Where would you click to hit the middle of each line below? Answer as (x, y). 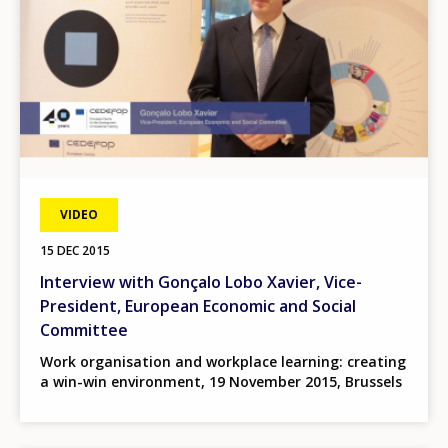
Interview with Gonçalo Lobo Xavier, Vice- (201, 282)
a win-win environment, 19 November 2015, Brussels (221, 382)
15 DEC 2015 (75, 251)
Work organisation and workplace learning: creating (223, 362)
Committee (84, 330)
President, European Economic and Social (198, 306)
